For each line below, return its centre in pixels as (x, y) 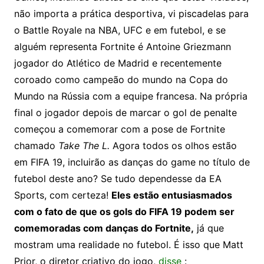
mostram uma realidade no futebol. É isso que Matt (128, 245)
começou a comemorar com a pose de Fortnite (119, 129)
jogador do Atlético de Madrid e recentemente (118, 63)
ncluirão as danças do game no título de (160, 162)
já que (209, 228)
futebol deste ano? (57, 179)
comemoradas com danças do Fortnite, (104, 228)
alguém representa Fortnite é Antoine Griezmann (122, 47)
